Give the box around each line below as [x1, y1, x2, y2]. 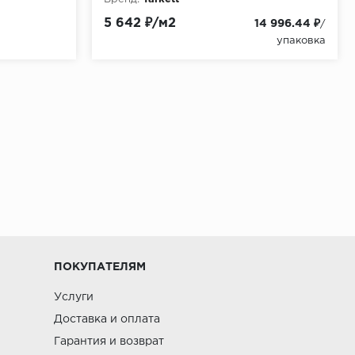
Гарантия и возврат [54, 337, 165, 346]
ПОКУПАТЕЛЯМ [54, 262, 147, 272]
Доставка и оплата [54, 315, 161, 324]
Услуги [54, 292, 94, 302]
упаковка [277, 36, 326, 45]
